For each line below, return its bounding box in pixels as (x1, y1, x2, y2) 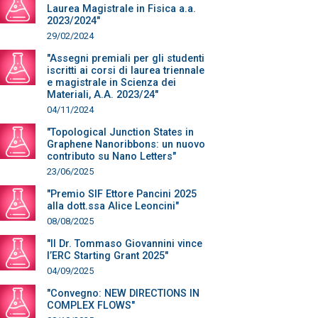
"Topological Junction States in (47, 126, 194, 138)
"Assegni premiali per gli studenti (47, 53, 204, 65)
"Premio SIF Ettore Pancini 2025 (47, 188, 197, 200)
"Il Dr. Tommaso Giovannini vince (47, 238, 202, 250)
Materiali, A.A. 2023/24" (47, 89, 158, 101)
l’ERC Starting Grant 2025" (47, 250, 168, 262)
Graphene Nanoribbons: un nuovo (47, 138, 205, 150)
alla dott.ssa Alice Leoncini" (47, 200, 179, 212)
